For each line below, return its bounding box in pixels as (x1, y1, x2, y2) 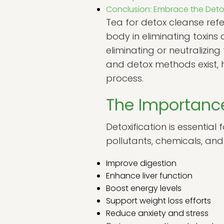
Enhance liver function (106, 170, 192, 181)
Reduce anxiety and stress (106, 207, 208, 219)
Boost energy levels (106, 182, 181, 194)
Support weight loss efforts (106, 195, 211, 206)
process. (106, 72, 143, 84)
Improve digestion (106, 157, 176, 169)
